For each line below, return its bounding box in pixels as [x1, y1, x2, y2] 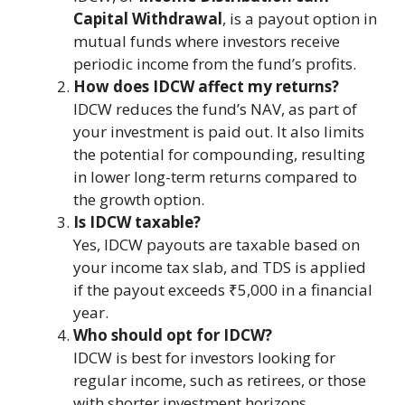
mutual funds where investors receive [73, 30, 340, 52]
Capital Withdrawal [73, 7, 222, 29]
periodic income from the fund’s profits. [73, 52, 356, 74]
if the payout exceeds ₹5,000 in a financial [73, 278, 372, 300]
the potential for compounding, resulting [73, 143, 365, 165]
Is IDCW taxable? [73, 211, 201, 232]
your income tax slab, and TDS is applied [73, 256, 366, 278]
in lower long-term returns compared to [73, 165, 357, 187]
